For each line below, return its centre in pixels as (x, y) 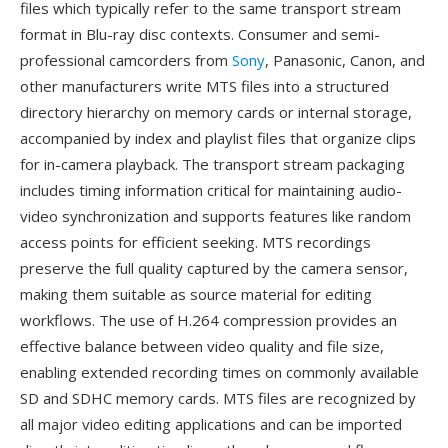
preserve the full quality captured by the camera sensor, (214, 268)
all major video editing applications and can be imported (211, 424)
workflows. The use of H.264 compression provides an (208, 320)
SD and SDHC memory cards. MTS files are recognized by (218, 398)
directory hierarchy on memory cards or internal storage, (216, 112)
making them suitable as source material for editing (196, 294)
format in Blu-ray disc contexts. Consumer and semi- (200, 34)
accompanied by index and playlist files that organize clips (218, 138)
